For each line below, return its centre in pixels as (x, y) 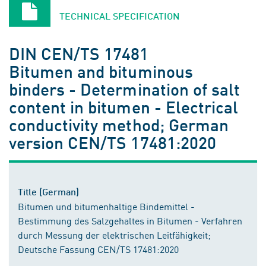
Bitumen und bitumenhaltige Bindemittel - (106, 206)
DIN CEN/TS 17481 (79, 53)
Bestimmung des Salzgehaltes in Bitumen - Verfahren (130, 221)
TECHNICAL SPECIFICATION (120, 16)
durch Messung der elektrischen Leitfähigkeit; (114, 235)
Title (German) (48, 192)
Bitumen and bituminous (101, 71)
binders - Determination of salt (124, 89)
